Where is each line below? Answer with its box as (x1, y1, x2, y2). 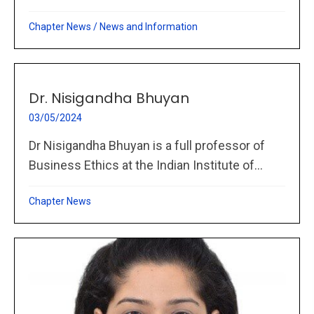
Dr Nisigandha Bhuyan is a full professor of (29, 137, 265, 153)
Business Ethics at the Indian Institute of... (29, 157, 263, 172)
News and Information (100, 20, 198, 32)
